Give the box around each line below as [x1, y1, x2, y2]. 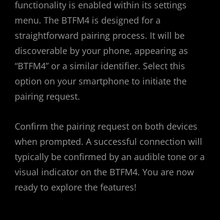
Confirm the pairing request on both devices [15, 120, 197, 133]
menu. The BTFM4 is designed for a [15, 14, 161, 27]
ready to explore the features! [15, 181, 137, 193]
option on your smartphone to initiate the [15, 75, 187, 87]
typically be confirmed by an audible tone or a [15, 151, 205, 163]
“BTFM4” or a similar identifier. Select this [15, 60, 185, 72]
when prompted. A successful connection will [15, 136, 202, 148]
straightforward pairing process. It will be [15, 29, 185, 42]
